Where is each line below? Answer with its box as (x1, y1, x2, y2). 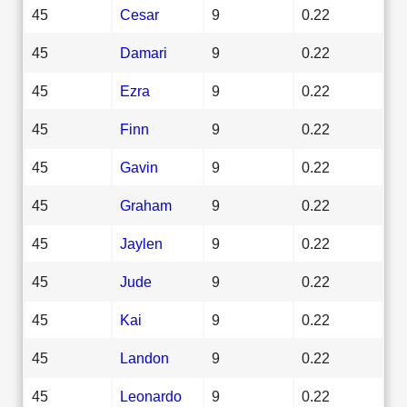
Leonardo (120, 387, 182, 404)
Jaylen (120, 234, 163, 252)
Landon (120, 349, 169, 366)
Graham (120, 196, 172, 213)
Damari (120, 44, 167, 61)
